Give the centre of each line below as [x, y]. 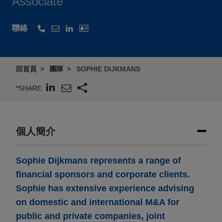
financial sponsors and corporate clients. [103, 175]
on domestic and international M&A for [98, 202]
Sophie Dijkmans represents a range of [98, 161]
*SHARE [29, 88]
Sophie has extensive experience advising [105, 189]
